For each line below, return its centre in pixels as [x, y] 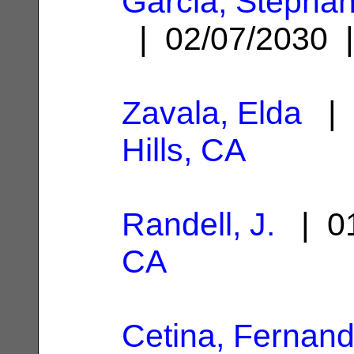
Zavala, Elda [212, 113]
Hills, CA [184, 150]
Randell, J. [198, 224]
